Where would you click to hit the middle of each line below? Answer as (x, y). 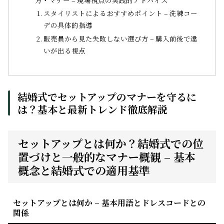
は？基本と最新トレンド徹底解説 (92, 109)
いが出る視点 (64, 50)
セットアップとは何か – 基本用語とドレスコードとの (109, 203)
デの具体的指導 (68, 25)
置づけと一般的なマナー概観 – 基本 (107, 157)
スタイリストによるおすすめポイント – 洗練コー (120, 13)
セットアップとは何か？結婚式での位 (111, 143)
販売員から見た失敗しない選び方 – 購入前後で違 (120, 38)
